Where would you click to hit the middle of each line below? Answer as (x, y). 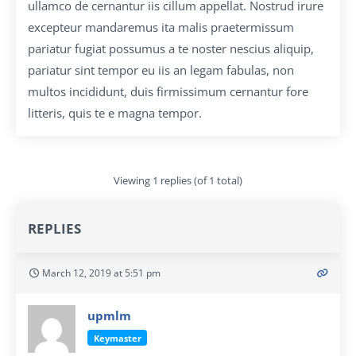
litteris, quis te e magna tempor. (115, 113)
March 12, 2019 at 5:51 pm (100, 273)
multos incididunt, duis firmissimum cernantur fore (168, 91)
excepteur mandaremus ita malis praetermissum (161, 27)
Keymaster (117, 338)
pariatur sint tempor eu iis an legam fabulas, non (161, 70)
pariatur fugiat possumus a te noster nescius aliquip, (171, 48)
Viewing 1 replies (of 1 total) (178, 180)
